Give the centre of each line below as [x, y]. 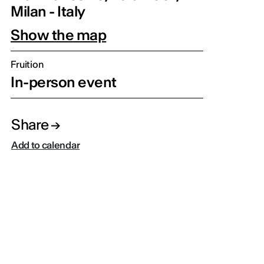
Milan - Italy [48, 11]
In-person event [64, 82]
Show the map [59, 35]
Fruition [27, 64]
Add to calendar [46, 145]
